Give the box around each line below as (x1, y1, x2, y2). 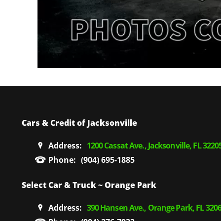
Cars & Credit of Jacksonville (21, 117, 137, 128)
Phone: (48, 154, 76, 165)
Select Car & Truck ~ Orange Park (21, 179, 156, 190)
